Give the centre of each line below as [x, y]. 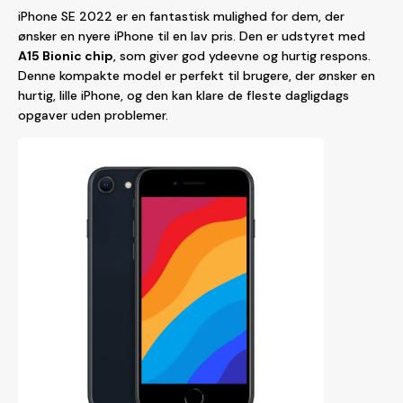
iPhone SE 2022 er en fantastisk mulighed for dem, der [181, 16]
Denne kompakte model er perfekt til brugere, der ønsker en [197, 76]
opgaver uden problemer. [93, 115]
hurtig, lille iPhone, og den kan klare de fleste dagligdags [184, 95]
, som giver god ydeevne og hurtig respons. [242, 56]
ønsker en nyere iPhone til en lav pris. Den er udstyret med [192, 36]
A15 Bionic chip [66, 56]
